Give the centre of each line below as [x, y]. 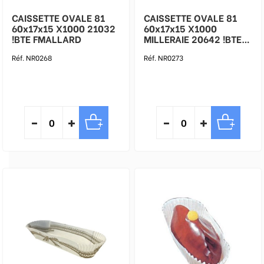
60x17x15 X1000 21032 [64, 28]
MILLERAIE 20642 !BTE [193, 39]
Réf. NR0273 [164, 57]
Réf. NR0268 [32, 57]
